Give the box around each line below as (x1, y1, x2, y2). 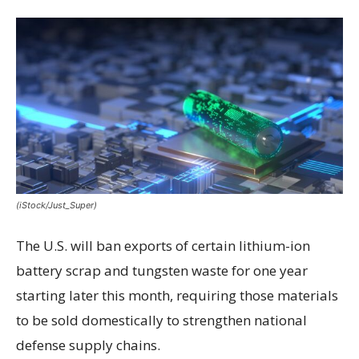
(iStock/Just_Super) (16, 199, 97, 211)
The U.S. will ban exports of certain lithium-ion (16, 236, 310, 255)
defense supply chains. (16, 335, 160, 354)
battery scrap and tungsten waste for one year (16, 260, 308, 280)
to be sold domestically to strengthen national (16, 310, 307, 329)
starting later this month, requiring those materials (16, 285, 338, 305)
